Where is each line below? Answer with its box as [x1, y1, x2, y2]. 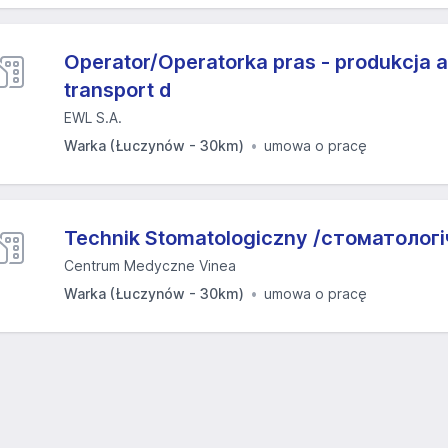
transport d [64, 78, 171, 102]
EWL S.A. [64, 109, 122, 126]
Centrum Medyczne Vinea [64, 257, 236, 274]
